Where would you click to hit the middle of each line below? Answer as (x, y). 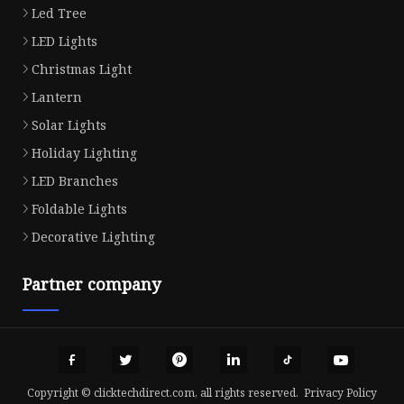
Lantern (57, 97)
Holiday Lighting (84, 153)
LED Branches (75, 181)
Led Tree (59, 14)
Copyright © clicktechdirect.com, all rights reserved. (165, 392)
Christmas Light (82, 69)
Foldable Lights (79, 209)
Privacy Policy (340, 392)
